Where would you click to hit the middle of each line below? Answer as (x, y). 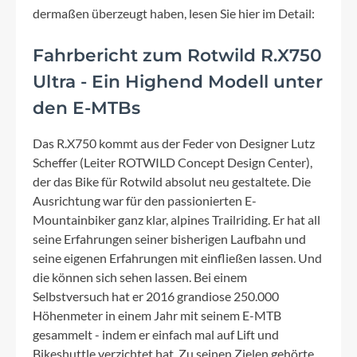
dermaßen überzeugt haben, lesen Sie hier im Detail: (174, 13)
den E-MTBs (86, 108)
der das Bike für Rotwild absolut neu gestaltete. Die (172, 181)
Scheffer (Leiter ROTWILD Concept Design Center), (173, 162)
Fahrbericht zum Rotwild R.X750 (177, 55)
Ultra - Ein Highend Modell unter (178, 81)
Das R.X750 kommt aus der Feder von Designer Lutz (174, 143)
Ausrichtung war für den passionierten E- (145, 200)
